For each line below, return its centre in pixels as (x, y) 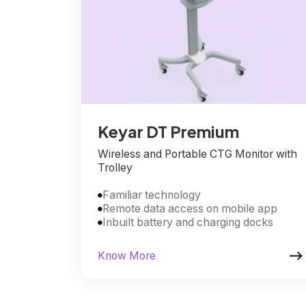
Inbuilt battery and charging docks (187, 222)
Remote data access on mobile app (190, 208)
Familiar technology (151, 195)
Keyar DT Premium (168, 131)
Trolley (115, 167)
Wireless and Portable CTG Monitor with (197, 154)
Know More (126, 255)
